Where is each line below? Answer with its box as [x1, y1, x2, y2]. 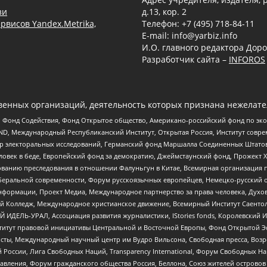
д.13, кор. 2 [142, 6, 187, 18]
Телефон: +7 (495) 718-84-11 [142, 18, 254, 30]
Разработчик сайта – [142, 54, 229, 66]
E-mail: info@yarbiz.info [142, 30, 237, 42]
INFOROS [229, 54, 265, 66]
